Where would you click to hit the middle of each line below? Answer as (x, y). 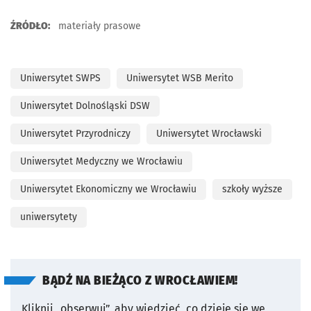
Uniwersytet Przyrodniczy (75, 134)
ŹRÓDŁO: (30, 26)
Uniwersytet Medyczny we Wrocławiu (101, 161)
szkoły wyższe (252, 189)
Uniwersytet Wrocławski (209, 134)
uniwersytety (49, 217)
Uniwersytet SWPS (60, 78)
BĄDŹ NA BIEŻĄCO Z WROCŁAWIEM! (140, 281)
